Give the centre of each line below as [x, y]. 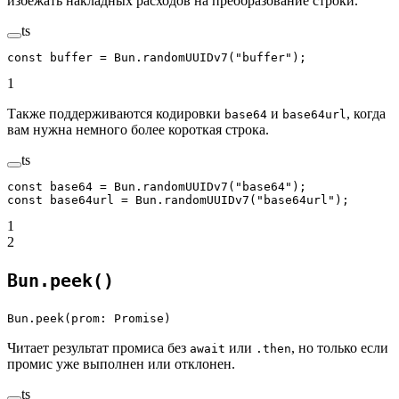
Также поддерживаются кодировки [116, 114]
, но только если [340, 348]
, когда [366, 114]
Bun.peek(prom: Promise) [89, 319]
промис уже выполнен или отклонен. [121, 364]
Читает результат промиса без [98, 348]
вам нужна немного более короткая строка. [138, 130]
